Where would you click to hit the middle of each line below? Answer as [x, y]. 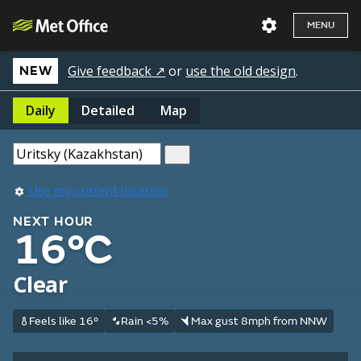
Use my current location [97, 191]
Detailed [108, 110]
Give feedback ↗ [117, 71]
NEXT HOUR [54, 222]
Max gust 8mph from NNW [259, 321]
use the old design [241, 71]
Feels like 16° [63, 321]
